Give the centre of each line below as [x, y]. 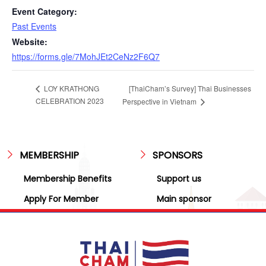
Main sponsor [184, 199]
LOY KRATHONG [71, 88]
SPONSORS [177, 155]
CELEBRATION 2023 [70, 100]
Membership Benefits [68, 178]
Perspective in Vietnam [160, 101]
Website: [30, 42]
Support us [179, 178]
